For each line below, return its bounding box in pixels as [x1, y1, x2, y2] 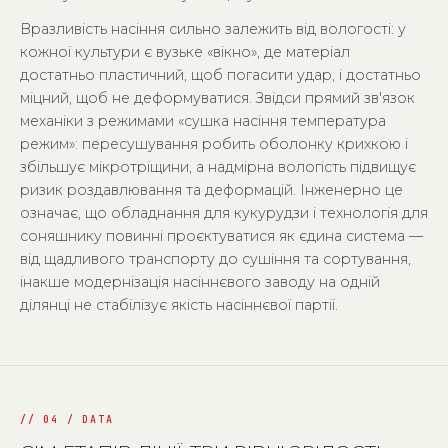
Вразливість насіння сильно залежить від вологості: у [20, 20, 406, 38]
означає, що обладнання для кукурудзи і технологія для [20, 204, 428, 222]
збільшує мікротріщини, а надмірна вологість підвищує [20, 158, 416, 176]
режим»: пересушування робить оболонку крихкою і [20, 135, 408, 153]
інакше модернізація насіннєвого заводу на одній [20, 273, 380, 291]
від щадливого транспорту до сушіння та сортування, [20, 250, 411, 268]
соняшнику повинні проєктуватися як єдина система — [20, 227, 423, 245]
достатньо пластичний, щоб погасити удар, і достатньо [20, 66, 421, 84]
